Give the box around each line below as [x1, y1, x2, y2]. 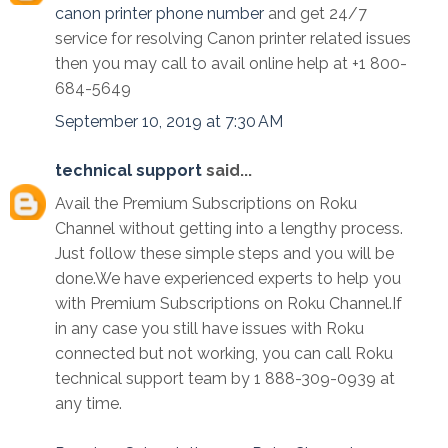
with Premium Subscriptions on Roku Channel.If [55, 293, 402, 313]
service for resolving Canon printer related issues [55, 28, 411, 48]
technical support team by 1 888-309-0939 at [55, 368, 395, 388]
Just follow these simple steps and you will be [55, 243, 394, 263]
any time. [55, 393, 122, 413]
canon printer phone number [55, 3, 264, 23]
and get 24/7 [264, 3, 367, 23]
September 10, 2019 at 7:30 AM [55, 111, 283, 131]
